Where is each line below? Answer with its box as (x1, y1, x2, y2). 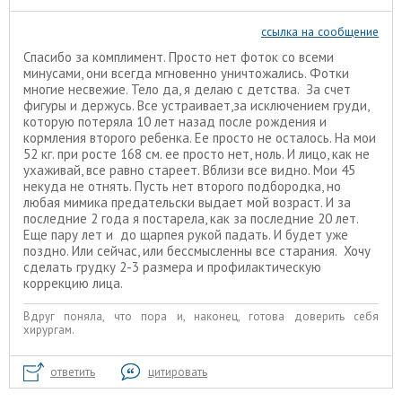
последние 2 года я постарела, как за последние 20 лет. (23, 209, 358, 227)
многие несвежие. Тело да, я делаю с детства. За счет (23, 80, 351, 98)
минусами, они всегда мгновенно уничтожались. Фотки (23, 64, 349, 82)
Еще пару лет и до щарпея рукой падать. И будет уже (23, 225, 348, 243)
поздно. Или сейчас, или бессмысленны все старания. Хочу (23, 241, 371, 259)
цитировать (148, 363, 207, 380)
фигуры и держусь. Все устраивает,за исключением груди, (23, 96, 369, 114)
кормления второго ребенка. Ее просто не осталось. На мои (23, 128, 376, 146)
